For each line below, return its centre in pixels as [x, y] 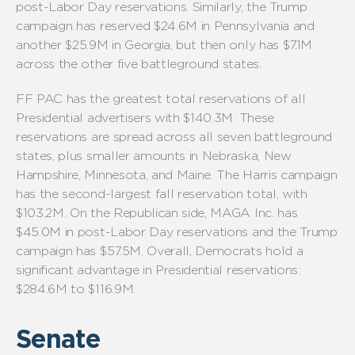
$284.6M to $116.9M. [76, 289]
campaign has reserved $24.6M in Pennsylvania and [165, 26]
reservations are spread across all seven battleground [174, 137]
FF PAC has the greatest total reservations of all [161, 99]
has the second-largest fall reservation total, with [162, 194]
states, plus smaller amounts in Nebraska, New [154, 156]
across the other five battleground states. [141, 64]
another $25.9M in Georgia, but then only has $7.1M [164, 45]
